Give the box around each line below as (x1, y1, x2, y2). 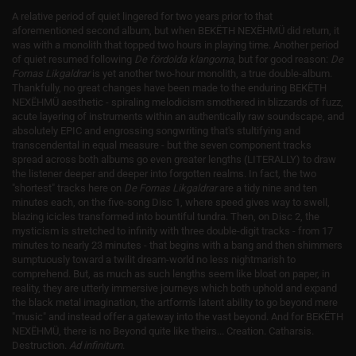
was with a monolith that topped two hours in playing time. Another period (12, 39, 339, 51)
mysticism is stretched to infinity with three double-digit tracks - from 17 (12, 225, 333, 237)
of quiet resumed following (12, 53, 134, 65)
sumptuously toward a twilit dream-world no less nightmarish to (12, 253, 296, 265)
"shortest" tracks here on (12, 182, 124, 194)
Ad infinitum (69, 339, 122, 351)
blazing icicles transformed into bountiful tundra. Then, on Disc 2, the (12, 211, 319, 222)
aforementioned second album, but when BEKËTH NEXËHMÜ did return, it (12, 25, 339, 37)
